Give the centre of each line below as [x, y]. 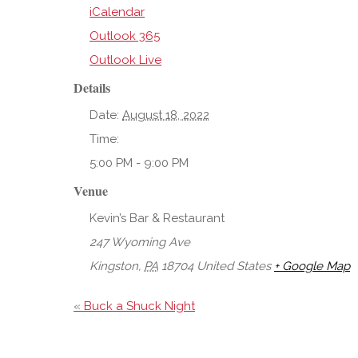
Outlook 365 [125, 36]
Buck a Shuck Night [138, 306]
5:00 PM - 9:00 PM [139, 163]
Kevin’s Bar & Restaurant [157, 219]
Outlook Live [125, 60]
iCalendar [117, 12]
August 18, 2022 [166, 115]
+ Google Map [312, 267]
